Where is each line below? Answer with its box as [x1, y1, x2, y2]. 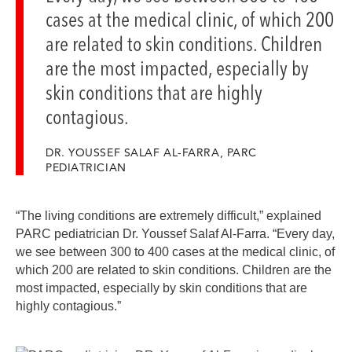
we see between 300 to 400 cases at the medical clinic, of [16, 244, 335, 258]
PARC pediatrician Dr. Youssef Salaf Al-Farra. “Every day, [16, 226, 335, 240]
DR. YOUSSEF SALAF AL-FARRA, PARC [46, 145, 257, 159]
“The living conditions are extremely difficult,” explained [16, 208, 321, 222]
